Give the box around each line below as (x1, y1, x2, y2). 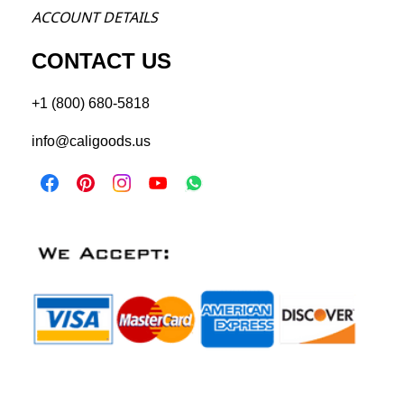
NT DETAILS (80, 7, 158, 28)
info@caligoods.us (32, 133, 151, 150)
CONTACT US (32, 49, 171, 74)
